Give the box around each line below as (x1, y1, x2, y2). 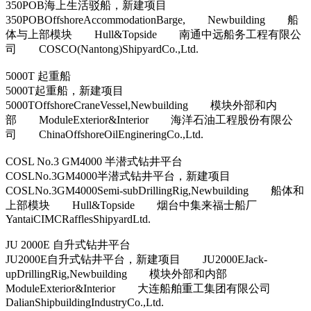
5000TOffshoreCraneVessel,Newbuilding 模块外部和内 (6, 99, 277, 111)
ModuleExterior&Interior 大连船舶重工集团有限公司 (6, 282, 293, 294)
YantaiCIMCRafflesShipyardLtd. (6, 212, 151, 225)
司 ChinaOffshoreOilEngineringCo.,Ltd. (6, 128, 203, 140)
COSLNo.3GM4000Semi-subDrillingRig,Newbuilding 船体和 (6, 184, 304, 196)
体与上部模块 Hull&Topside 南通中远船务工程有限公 (6, 28, 301, 40)
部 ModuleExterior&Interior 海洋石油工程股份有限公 (6, 113, 293, 126)
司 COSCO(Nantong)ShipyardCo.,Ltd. (6, 42, 199, 55)
